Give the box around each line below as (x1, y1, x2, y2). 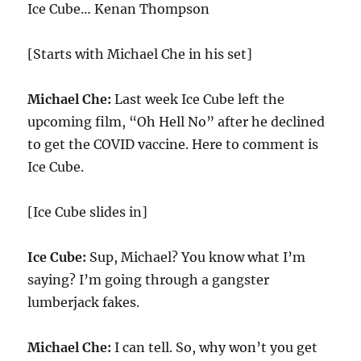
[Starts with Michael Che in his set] (27, 46, 253, 62)
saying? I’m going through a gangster (27, 272, 270, 288)
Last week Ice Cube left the (111, 91, 285, 107)
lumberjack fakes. (27, 294, 140, 310)
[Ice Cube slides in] (27, 204, 148, 220)
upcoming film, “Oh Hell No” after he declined (27, 114, 326, 130)
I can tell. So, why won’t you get (111, 339, 318, 355)
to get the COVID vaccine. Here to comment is (27, 136, 319, 152)
